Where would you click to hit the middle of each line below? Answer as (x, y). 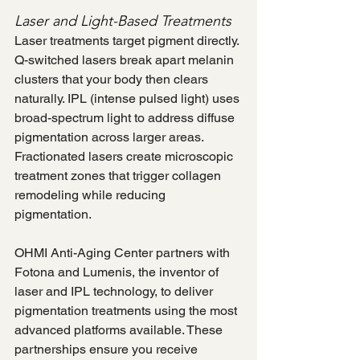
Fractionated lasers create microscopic (125, 157)
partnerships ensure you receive (108, 350)
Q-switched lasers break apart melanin (126, 60)
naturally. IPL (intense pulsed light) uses (129, 99)
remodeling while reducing (92, 195)
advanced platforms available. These (120, 330)
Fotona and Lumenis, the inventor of (118, 272)
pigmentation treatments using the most (127, 311)
